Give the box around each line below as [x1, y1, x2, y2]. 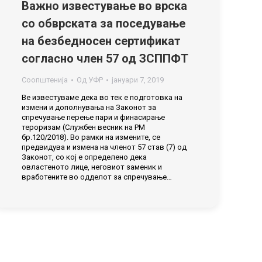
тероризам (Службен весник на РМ [22, 123, 145, 132]
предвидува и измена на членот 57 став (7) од [22, 143, 187, 151]
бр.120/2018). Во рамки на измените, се [22, 133, 160, 142]
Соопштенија [22, 75, 68, 84]
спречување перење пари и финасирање [22, 113, 165, 122]
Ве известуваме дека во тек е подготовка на [22, 93, 182, 102]
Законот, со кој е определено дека [22, 153, 147, 161]
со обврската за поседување [22, 16, 185, 30]
